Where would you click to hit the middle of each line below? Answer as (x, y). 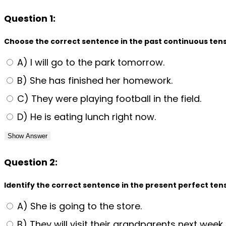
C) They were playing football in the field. (108, 98)
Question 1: (30, 18)
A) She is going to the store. (78, 206)
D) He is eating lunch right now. (85, 117)
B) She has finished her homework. (94, 80)
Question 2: (31, 162)
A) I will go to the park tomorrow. (90, 62)
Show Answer (27, 136)
